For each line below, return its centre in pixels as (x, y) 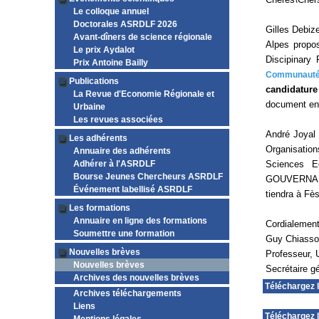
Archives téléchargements (127, 293)
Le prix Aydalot (104, 50)
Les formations (100, 208)
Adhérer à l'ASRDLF (114, 164)
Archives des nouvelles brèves (136, 278)
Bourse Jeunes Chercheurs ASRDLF (148, 177)
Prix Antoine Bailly (111, 63)
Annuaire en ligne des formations (140, 221)
